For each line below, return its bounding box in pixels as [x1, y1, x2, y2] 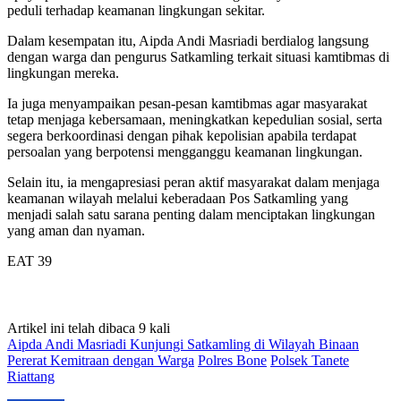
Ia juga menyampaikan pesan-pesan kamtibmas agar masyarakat [7, 95, 367, 111]
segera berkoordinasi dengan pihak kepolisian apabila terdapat [7, 127, 356, 143]
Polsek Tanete [270, 352, 349, 368]
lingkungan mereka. [7, 64, 119, 81]
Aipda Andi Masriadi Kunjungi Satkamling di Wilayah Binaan [7, 336, 359, 352]
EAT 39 [7, 252, 52, 269]
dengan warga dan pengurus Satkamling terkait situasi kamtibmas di [7, 48, 389, 64]
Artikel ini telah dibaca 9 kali [7, 320, 170, 336]
